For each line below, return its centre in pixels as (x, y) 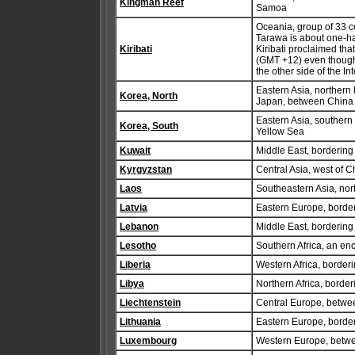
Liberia (135, 265)
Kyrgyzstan (146, 170)
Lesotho (138, 246)
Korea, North (149, 96)
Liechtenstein (150, 303)
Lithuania (140, 322)
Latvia (134, 208)
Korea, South (149, 126)
